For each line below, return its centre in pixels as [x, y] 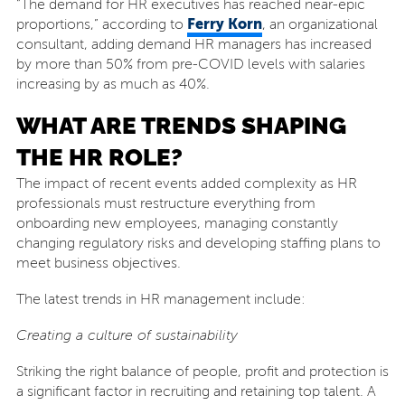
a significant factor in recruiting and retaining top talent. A [196, 391]
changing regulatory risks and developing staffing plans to [198, 243]
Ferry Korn [224, 24]
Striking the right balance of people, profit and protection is [202, 372]
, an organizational [320, 24]
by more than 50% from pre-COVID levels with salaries [190, 64]
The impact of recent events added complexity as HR [186, 184]
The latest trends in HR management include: [160, 299]
